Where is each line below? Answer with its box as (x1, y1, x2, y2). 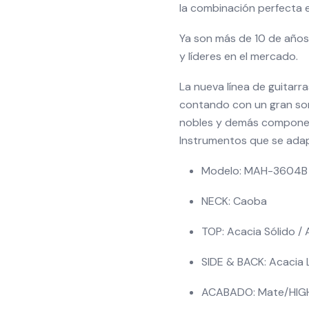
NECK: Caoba (201, 194, 267, 208)
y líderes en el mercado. (179, 49, 298, 63)
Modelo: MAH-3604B (201, 163, 308, 178)
